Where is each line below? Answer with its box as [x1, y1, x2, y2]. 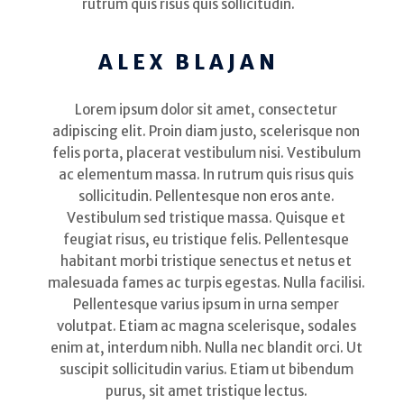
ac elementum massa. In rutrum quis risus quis [59, 165, 354, 183]
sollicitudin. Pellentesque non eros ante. [78, 187, 335, 205]
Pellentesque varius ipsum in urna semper [73, 295, 340, 313]
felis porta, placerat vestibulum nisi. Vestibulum [51, 143, 361, 161]
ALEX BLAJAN [97, 49, 280, 75]
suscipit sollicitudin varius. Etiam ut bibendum [59, 360, 353, 378]
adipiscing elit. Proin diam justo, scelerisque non [52, 122, 361, 140]
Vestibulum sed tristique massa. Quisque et [67, 208, 346, 226]
